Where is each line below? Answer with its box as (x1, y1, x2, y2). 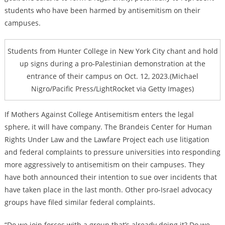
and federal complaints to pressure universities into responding (4, 147, 220, 157)
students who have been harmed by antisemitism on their (4, 6, 200, 16)
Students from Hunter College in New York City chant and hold (7, 46, 218, 56)
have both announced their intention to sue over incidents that (4, 172, 217, 182)
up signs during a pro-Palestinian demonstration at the (20, 59, 205, 69)
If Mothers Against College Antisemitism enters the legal (4, 109, 194, 120)
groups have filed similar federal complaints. (4, 197, 155, 207)
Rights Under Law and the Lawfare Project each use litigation (4, 135, 209, 145)
